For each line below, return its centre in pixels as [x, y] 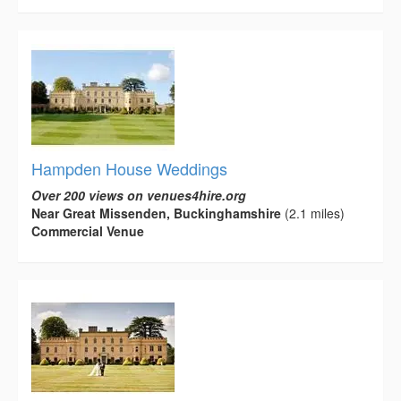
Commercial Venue [88, 230]
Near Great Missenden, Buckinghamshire [156, 213]
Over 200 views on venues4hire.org [139, 195]
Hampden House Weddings [129, 168]
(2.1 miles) [313, 213]
